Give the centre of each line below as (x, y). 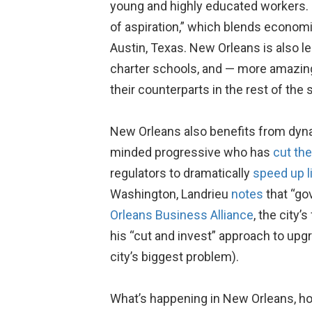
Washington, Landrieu (170, 194)
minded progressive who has (191, 152)
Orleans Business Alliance (181, 215)
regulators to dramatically (181, 173)
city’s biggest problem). (174, 257)
